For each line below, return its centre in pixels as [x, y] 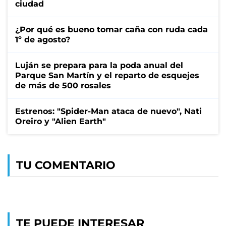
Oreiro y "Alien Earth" [61, 121]
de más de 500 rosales [63, 85]
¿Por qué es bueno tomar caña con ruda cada [111, 29]
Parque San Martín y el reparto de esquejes [107, 75]
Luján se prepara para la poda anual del [99, 65]
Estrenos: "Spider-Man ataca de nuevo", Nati [108, 111]
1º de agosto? [43, 39]
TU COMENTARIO [66, 165]
